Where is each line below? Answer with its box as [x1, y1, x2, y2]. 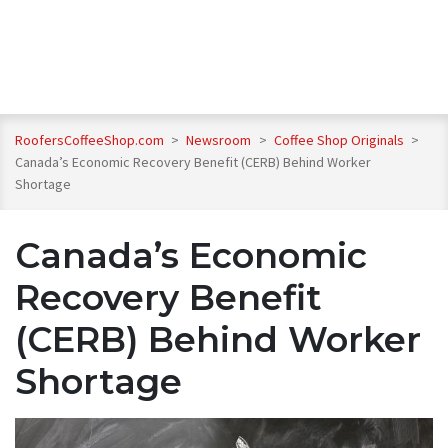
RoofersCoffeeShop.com [15, 131, 164, 150]
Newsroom [186, 131, 255, 150]
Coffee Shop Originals [273, 131, 407, 150]
